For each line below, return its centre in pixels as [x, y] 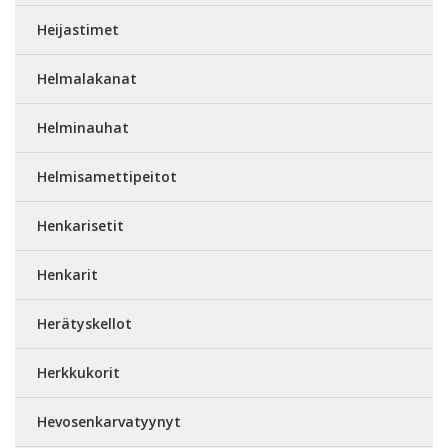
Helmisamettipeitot [107, 176]
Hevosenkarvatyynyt [109, 421]
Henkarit [67, 274]
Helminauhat [83, 127]
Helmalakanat [87, 78]
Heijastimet [78, 29]
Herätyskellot [84, 323]
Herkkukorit [78, 372]
